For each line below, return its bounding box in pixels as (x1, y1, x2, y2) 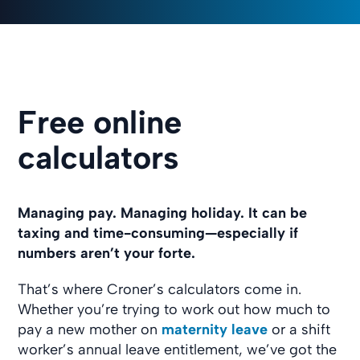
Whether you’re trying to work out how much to (18, 301, 331, 318)
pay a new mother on (18, 321, 162, 338)
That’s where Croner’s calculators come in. (18, 280, 302, 298)
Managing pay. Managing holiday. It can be (18, 204, 308, 222)
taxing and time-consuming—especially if (18, 224, 299, 242)
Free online (18, 103, 182, 141)
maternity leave (162, 321, 268, 338)
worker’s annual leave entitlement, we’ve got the (18, 341, 337, 358)
